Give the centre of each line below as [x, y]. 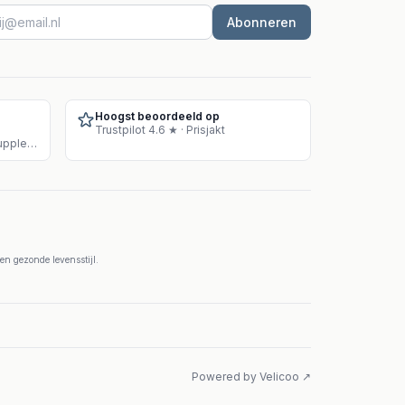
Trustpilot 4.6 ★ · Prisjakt [160, 130]
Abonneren [262, 22]
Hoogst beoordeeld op [157, 116]
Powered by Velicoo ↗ [251, 377]
